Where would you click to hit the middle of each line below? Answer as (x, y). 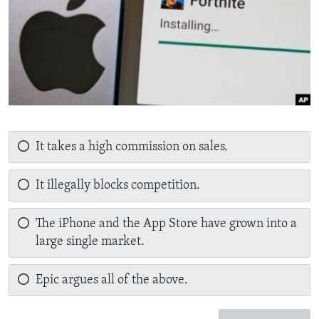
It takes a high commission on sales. (131, 147)
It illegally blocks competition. (117, 186)
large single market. (90, 242)
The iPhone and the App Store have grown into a (166, 224)
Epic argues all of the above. (111, 281)
